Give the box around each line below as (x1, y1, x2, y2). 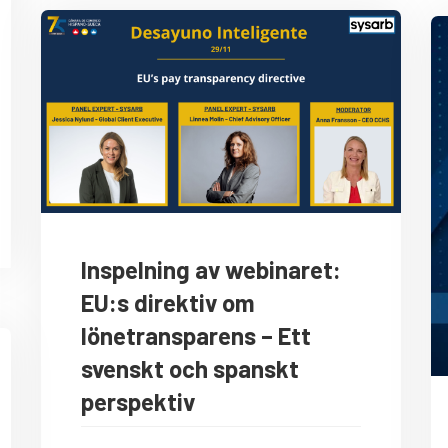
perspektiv (81, 386, 195, 416)
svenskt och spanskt (81, 353, 299, 383)
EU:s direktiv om (81, 287, 255, 317)
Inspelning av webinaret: (81, 254, 341, 284)
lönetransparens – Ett (81, 320, 311, 350)
